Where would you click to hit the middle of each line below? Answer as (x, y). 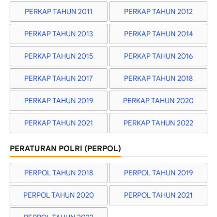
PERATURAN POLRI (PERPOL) (65, 149)
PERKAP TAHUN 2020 (159, 101)
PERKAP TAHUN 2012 (159, 11)
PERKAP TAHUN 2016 (159, 56)
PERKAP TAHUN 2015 (58, 56)
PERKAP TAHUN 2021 (58, 123)
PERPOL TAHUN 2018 (58, 173)
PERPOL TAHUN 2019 (159, 173)
